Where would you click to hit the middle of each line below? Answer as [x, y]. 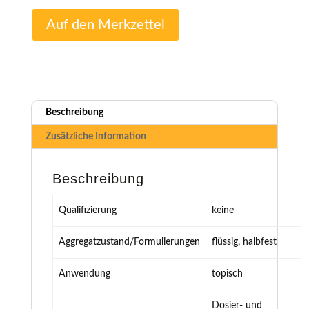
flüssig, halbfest [244, 242]
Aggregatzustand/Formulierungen [129, 242]
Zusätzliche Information [96, 136]
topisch [227, 273]
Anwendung [84, 273]
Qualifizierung [88, 210]
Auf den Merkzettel [105, 24]
